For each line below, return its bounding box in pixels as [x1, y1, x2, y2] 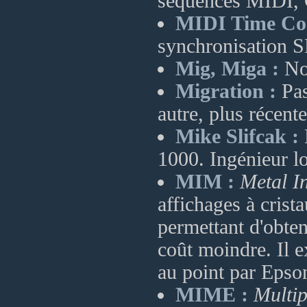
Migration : [175, 80, 276, 102]
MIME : [175, 284, 248, 306]
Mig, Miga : [175, 58, 279, 79]
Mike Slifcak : [175, 125, 299, 147]
